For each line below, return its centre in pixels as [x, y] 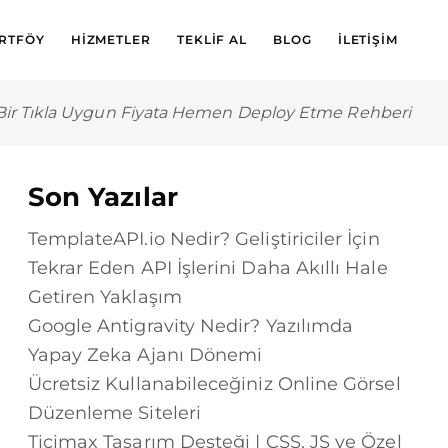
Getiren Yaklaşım [104, 297]
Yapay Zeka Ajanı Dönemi [145, 355]
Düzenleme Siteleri [114, 413]
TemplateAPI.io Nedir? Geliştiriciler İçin [203, 239]
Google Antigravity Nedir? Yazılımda [190, 326]
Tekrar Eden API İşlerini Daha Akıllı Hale [207, 268]
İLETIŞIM [367, 39]
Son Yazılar [103, 197]
